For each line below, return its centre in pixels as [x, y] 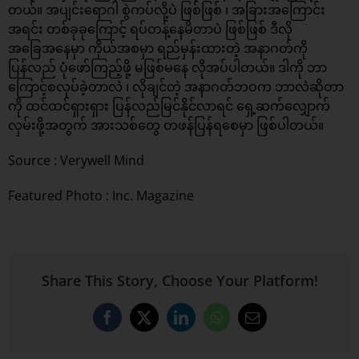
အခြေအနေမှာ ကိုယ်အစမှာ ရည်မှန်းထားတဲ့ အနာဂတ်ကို [158, 48]
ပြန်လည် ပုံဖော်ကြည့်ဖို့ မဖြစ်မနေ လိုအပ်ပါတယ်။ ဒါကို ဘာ [167, 68]
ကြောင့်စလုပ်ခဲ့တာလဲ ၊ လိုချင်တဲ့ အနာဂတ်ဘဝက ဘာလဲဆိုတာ [176, 87]
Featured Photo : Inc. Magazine [101, 196]
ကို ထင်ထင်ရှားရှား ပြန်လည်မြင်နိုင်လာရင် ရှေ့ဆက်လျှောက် [169, 106]
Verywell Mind [102, 161]
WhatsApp [246, 323]
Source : [34, 161]
